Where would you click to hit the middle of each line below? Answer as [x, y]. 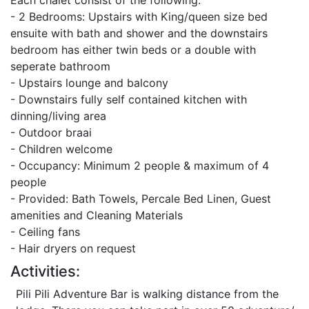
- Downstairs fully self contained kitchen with [129, 99]
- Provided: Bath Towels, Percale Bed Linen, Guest [141, 199]
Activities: [45, 271]
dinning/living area [58, 116]
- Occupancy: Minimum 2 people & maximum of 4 [140, 166]
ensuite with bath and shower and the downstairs [139, 33]
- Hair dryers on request [73, 248]
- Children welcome [61, 149]
